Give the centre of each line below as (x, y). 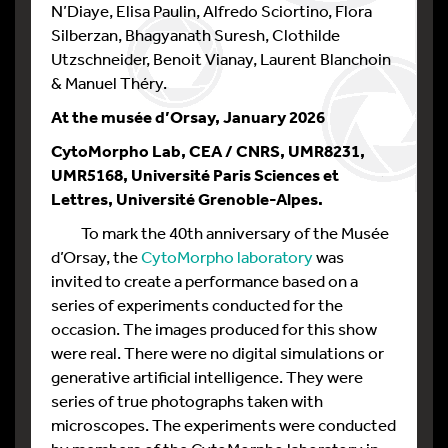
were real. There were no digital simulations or (217, 352)
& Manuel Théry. (109, 82)
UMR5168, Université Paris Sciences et (195, 174)
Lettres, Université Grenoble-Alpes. (187, 198)
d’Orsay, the (96, 256)
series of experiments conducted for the (197, 304)
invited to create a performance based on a (204, 280)
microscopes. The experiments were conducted (223, 424)
